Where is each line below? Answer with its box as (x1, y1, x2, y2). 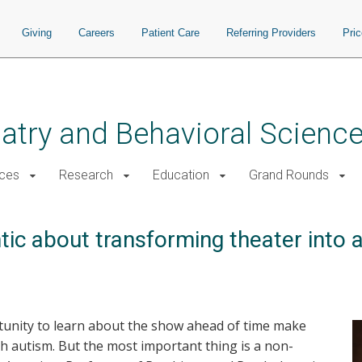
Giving (22, 27, 52, 39)
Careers (78, 27, 115, 39)
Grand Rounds (249, 167, 329, 183)
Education (153, 167, 209, 183)
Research (59, 167, 113, 183)
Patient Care (141, 27, 200, 39)
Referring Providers (226, 27, 316, 39)
